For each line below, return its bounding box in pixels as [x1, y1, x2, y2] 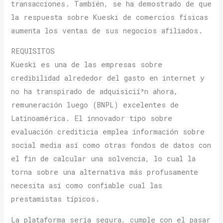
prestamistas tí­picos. [11, 194, 100, 204]
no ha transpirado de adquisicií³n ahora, [11, 87, 178, 97]
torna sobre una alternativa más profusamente [11, 167, 199, 177]
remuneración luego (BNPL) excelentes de [11, 100, 179, 110]
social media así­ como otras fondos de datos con [11, 140, 212, 150]
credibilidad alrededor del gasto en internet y [11, 73, 205, 83]
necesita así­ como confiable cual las [11, 181, 163, 191]
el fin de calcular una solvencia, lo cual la [11, 154, 196, 164]
